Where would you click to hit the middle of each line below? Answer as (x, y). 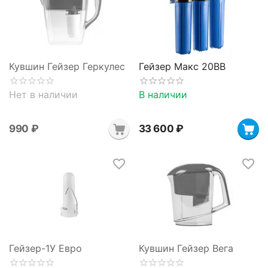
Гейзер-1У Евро (45, 249)
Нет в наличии (43, 94)
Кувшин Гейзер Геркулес (67, 66)
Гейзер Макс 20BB (182, 66)
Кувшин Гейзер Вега (186, 249)
